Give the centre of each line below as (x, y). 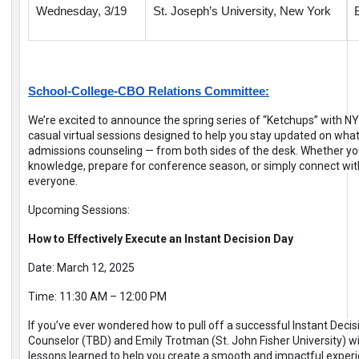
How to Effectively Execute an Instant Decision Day (161, 239)
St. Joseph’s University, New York (242, 12)
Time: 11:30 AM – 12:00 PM (97, 297)
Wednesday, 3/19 (81, 12)
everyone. (53, 182)
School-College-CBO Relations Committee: (149, 92)
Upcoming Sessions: (79, 210)
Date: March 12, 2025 (81, 268)
